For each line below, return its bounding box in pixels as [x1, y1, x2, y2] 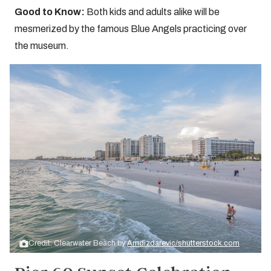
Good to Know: [15, 7, 85, 17]
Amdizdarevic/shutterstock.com [127, 239, 240, 247]
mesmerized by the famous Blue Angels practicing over [15, 24, 247, 34]
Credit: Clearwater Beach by [28, 239, 127, 247]
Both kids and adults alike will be [85, 7, 220, 17]
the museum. [15, 41, 69, 51]
